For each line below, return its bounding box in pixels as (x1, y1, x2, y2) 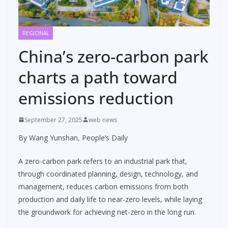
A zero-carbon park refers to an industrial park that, (18, 156, 187, 166)
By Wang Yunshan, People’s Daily (18, 132, 128, 142)
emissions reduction (18, 87, 174, 109)
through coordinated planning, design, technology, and (18, 168, 198, 179)
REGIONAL (22, 29, 49, 37)
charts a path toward (18, 66, 178, 88)
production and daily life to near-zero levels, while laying (18, 194, 202, 204)
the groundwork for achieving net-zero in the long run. (18, 207, 196, 217)
